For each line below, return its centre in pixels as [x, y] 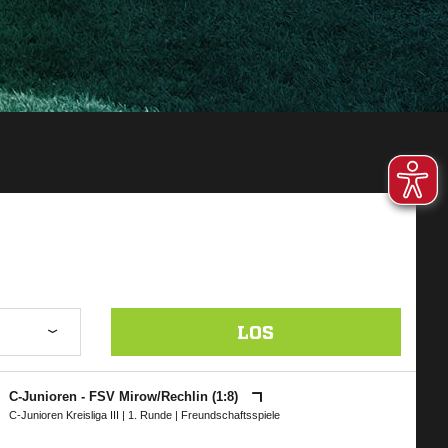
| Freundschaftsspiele [226, 415]
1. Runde [150, 415]
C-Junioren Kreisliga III [64, 415]
